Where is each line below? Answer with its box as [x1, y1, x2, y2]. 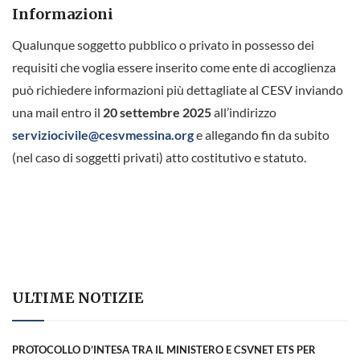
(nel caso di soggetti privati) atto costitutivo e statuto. [12, 149, 306, 166]
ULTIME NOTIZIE [12, 288, 144, 308]
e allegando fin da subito [194, 127, 329, 143]
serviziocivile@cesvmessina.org [12, 127, 194, 143]
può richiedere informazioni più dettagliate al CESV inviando [12, 82, 343, 98]
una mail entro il [12, 104, 103, 121]
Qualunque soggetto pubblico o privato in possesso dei [12, 37, 314, 53]
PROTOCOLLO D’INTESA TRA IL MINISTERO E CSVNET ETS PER [12, 343, 316, 357]
